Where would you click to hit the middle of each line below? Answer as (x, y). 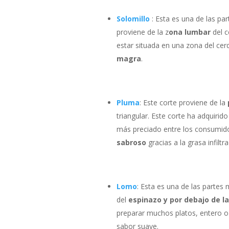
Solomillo (133, 19)
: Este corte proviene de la (183, 103)
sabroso (131, 143)
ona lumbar (189, 32)
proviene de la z (142, 32)
